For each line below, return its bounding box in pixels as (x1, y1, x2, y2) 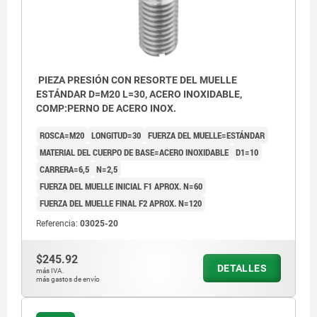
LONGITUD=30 (91, 129, 141, 142)
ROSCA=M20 (40, 129, 84, 142)
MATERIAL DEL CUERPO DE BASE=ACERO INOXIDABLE (40, 146, 229, 159)
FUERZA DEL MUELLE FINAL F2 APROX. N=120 (40, 197, 202, 210)
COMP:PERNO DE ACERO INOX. (36, 103, 176, 115)
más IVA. (36, 267, 64, 275)
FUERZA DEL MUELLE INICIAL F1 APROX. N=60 (40, 180, 202, 193)
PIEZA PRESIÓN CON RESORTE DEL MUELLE (36, 74, 237, 86)
